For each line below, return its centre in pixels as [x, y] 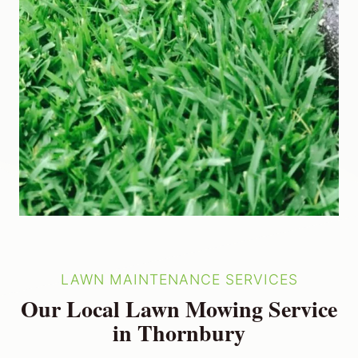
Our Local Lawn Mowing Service [179, 309]
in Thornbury [179, 333]
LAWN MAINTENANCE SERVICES [179, 280]
